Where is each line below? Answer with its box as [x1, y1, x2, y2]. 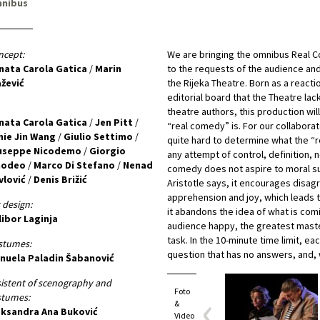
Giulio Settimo [63, 130, 133, 143]
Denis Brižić [33, 173, 87, 186]
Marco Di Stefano [33, 159, 115, 171]
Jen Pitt [94, 116, 133, 129]
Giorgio [89, 144, 126, 157]
